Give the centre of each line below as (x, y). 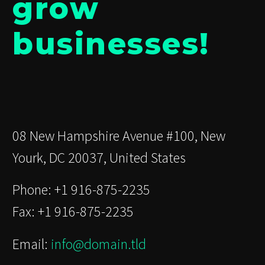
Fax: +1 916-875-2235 (73, 212)
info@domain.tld (98, 244)
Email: (32, 244)
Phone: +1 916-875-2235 (81, 190)
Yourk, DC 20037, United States (99, 157)
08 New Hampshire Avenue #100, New (119, 135)
